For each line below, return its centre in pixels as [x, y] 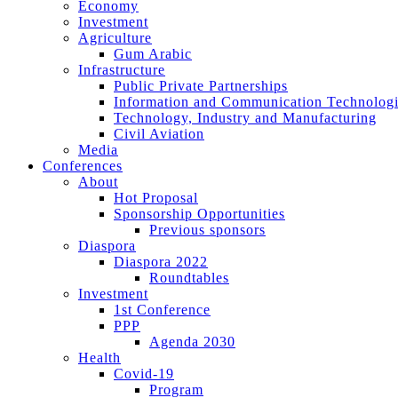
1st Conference [162, 309]
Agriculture [115, 37]
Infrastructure [122, 69]
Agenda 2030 [192, 341]
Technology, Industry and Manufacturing [245, 117]
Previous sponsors [207, 229]
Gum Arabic [153, 53]
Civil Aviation [159, 133]
